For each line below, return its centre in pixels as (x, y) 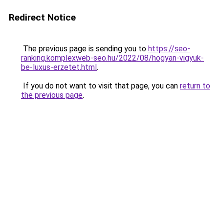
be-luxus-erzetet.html (59, 67)
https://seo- (169, 49)
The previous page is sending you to (85, 49)
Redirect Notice (42, 17)
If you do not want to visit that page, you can (100, 86)
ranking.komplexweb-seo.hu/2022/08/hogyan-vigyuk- (112, 58)
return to (195, 86)
